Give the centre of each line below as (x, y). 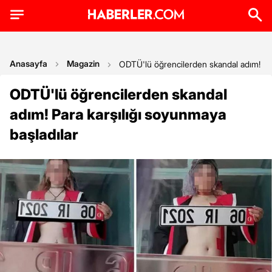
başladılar (44, 134)
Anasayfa (29, 63)
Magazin (83, 63)
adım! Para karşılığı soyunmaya (118, 114)
